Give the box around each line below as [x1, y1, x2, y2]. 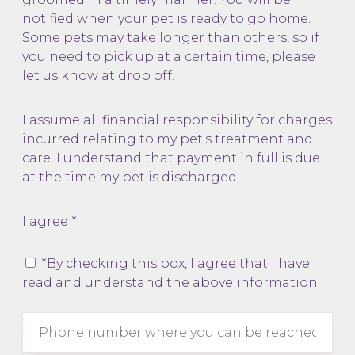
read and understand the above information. [21, 274, 320, 290]
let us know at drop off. [21, 67, 174, 83]
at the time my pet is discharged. [21, 169, 239, 185]
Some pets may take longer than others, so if [21, 29, 319, 45]
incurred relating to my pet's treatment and [21, 131, 313, 147]
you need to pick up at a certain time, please [21, 48, 315, 64]
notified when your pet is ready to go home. [21, 10, 311, 26]
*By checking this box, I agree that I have [40, 255, 310, 271]
